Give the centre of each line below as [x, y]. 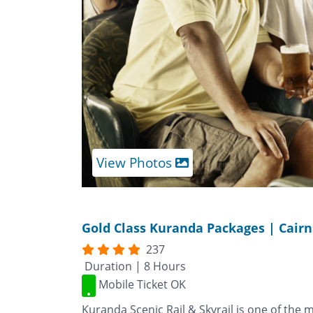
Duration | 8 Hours [134, 266]
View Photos [134, 162]
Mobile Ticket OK [141, 284]
